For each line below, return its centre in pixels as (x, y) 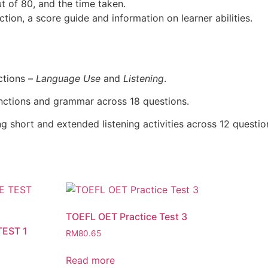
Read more (90, 261)
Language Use (68, 78)
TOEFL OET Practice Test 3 (126, 217)
